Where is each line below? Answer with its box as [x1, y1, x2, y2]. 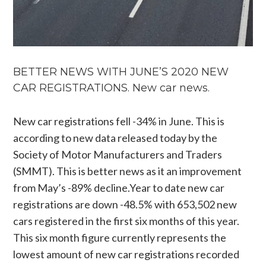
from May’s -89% [13, 180, 94, 194]
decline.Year [94, 180, 151, 194]
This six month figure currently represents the [13, 230, 227, 244]
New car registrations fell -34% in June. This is [13, 114, 225, 128]
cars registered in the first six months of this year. [13, 214, 240, 227]
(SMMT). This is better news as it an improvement [13, 164, 242, 178]
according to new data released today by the [13, 131, 218, 144]
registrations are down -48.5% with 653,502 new [13, 197, 237, 211]
